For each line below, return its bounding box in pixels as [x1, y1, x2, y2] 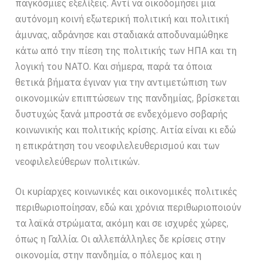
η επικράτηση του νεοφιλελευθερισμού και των [15, 140, 220, 152]
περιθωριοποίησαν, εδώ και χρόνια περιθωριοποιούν [15, 201, 242, 214]
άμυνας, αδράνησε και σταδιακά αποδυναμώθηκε [15, 29, 229, 41]
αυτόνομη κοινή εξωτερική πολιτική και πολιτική [15, 13, 230, 25]
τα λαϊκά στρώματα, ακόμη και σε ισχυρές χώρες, [15, 217, 229, 230]
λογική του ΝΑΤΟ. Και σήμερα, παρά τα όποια [15, 60, 213, 73]
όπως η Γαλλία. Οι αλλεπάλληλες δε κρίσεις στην [15, 233, 226, 245]
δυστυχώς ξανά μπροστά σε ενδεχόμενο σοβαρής [15, 108, 228, 120]
